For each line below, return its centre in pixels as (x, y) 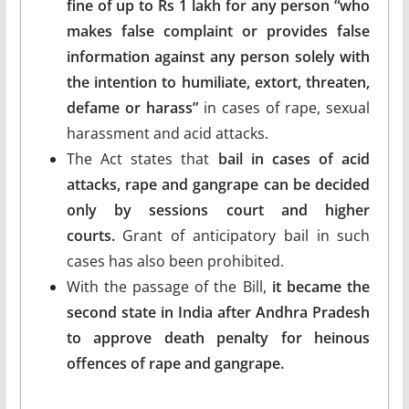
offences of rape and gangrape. (177, 363)
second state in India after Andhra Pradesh (218, 312)
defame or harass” (132, 107)
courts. (90, 235)
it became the (321, 286)
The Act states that (138, 158)
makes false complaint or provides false (218, 31)
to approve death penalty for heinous (218, 337)
